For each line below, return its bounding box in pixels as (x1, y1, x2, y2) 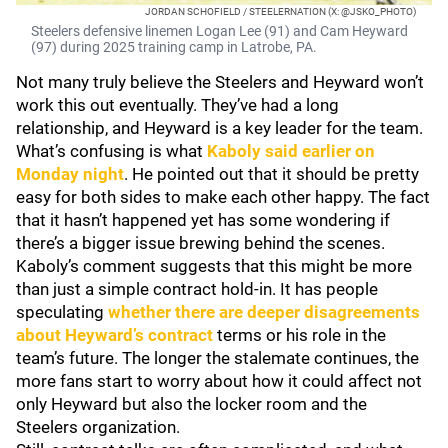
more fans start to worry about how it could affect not (16, 371, 422, 391)
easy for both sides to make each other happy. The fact (16, 187, 430, 207)
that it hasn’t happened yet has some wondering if (16, 210, 390, 230)
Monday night (16, 164, 124, 184)
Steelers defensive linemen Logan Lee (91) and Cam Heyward (31, 23, 408, 39)
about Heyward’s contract (16, 325, 217, 345)
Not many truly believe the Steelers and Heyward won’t (16, 72, 424, 92)
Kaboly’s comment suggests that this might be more (16, 256, 412, 276)
